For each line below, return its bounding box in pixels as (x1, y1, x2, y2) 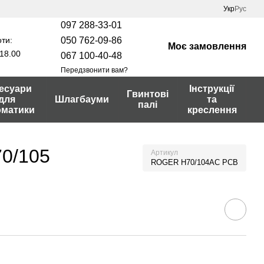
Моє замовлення (167, 41, 246, 51)
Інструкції (189, 84, 235, 94)
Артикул (151, 148, 178, 157)
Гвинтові (127, 89, 169, 99)
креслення (187, 105, 237, 115)
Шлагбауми (55, 94, 110, 104)
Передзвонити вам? (60, 65, 128, 74)
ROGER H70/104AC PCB (151, 158, 238, 167)
